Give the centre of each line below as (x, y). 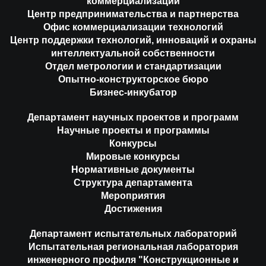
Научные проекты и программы (133, 130)
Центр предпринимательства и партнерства (133, 14)
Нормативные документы (133, 169)
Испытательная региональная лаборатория (133, 246)
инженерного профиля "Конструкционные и (133, 259)
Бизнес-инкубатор (133, 92)
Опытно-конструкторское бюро (133, 79)
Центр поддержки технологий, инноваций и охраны (133, 40)
